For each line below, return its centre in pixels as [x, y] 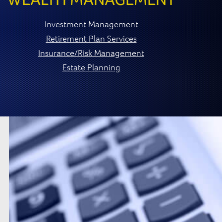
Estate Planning [91, 67]
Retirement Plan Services [91, 38]
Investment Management [91, 24]
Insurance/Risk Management [91, 53]
